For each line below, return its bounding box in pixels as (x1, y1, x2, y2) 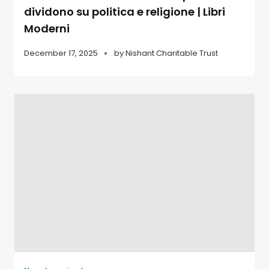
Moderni (24, 20, 70, 36)
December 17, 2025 (24, 47, 98, 59)
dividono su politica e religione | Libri (24, 4, 225, 19)
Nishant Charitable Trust (125, 47, 218, 59)
